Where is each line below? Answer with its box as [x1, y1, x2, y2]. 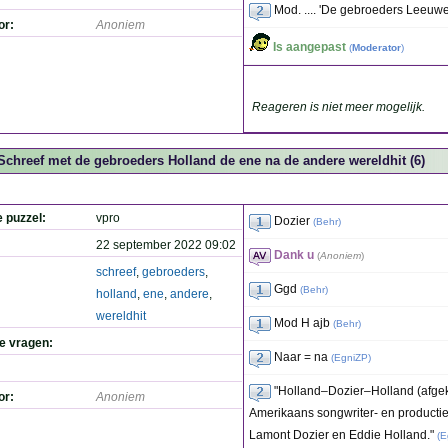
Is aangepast [273, 40, 346, 54]
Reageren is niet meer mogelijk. [252, 100, 425, 114]
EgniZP [334, 352, 368, 363]
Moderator [352, 42, 401, 53]
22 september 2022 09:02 [96, 238, 236, 252]
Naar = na [274, 350, 328, 364]
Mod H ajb [274, 316, 330, 330]
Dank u [274, 248, 314, 262]
